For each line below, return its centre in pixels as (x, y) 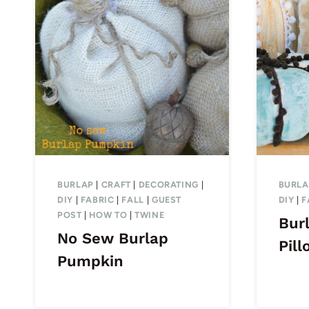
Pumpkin (90, 261)
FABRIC (97, 200)
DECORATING (169, 185)
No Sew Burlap (113, 239)
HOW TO (108, 215)
